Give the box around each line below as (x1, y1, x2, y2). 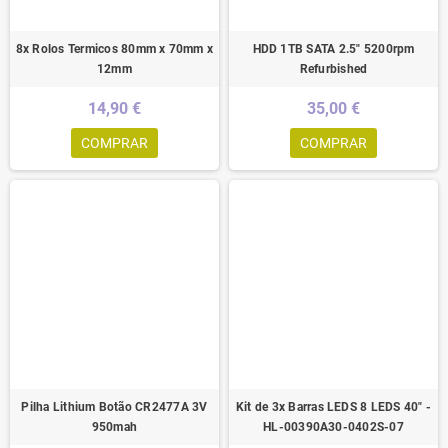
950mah (91, 419, 138, 434)
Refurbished (299, 61, 368, 76)
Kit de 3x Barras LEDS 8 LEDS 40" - (235, 399, 432, 414)
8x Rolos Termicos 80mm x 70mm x (15, 41, 214, 56)
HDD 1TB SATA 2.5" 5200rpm (252, 41, 415, 56)
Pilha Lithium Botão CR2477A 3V (21, 399, 208, 414)
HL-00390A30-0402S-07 (263, 419, 404, 434)
